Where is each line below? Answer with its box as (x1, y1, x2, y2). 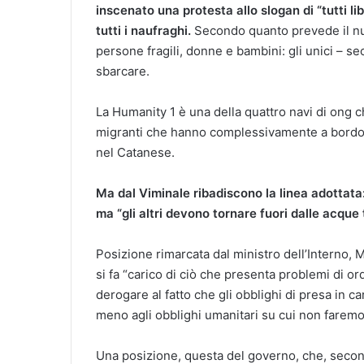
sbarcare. (96, 63, 149, 80)
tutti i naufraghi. (96, 23, 191, 39)
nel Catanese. (96, 145, 175, 161)
